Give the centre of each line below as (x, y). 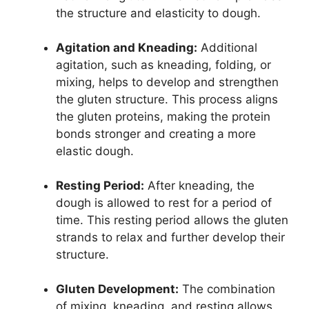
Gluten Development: (117, 289)
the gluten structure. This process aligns (167, 99)
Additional (227, 47)
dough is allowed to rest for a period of (164, 202)
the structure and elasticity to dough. (158, 13)
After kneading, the (199, 185)
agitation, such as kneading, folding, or (163, 64)
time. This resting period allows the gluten (172, 220)
